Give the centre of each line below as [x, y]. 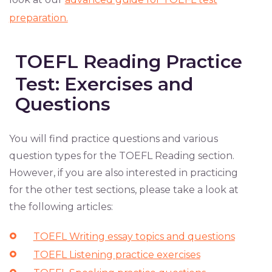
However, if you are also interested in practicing [123, 173]
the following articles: [61, 207]
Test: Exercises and [104, 84]
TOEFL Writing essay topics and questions [134, 237]
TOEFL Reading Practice [128, 62]
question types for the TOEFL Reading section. [121, 156]
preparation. [38, 18]
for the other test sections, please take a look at [124, 190]
